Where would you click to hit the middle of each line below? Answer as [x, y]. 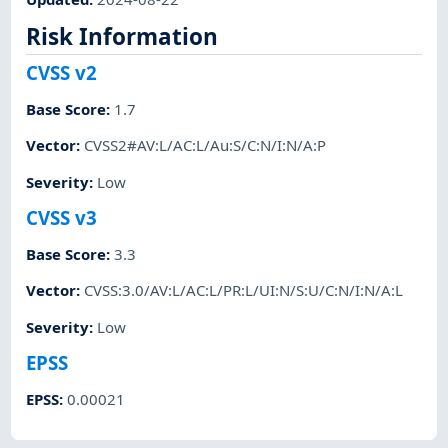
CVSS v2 [62, 72]
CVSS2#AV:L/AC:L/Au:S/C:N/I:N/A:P [205, 145]
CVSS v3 [62, 217]
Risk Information [122, 37]
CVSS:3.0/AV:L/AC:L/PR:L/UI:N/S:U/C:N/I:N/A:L [244, 290]
